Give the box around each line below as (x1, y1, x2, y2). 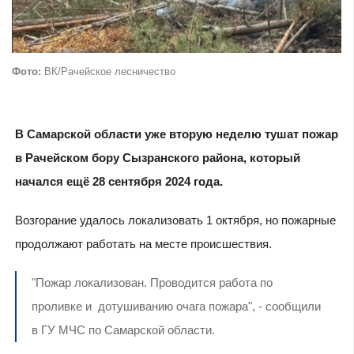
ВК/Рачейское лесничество (41, 66, 175, 78)
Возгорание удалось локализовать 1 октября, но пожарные (14, 213, 336, 228)
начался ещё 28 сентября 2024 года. (14, 175, 223, 189)
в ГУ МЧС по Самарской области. (31, 322, 215, 337)
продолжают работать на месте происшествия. (14, 237, 272, 251)
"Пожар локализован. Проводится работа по (31, 275, 273, 289)
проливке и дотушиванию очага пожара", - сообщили (31, 299, 321, 313)
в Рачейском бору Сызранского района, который (14, 151, 300, 165)
